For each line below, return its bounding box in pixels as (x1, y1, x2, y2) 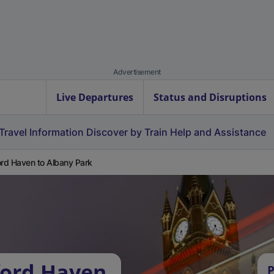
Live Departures (56, 91, 133, 104)
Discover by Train (86, 126, 168, 138)
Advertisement (113, 67, 161, 76)
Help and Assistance (170, 126, 266, 138)
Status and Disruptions (154, 91, 267, 104)
